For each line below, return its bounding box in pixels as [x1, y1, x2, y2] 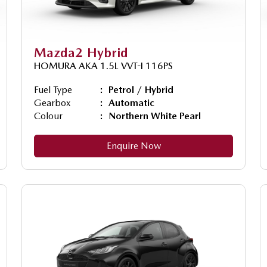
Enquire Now [106, 139, 161, 151]
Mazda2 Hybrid [34, 44, 128, 60]
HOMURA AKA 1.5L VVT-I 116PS [34, 60, 173, 72]
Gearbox [34, 97, 71, 108]
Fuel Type [34, 83, 72, 95]
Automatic [108, 97, 154, 108]
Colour [34, 110, 63, 122]
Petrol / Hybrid [108, 83, 173, 95]
